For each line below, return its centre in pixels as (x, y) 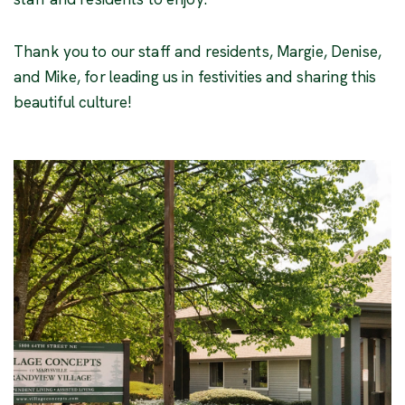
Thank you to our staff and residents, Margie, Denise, (198, 51)
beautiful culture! (73, 102)
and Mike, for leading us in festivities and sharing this (195, 76)
